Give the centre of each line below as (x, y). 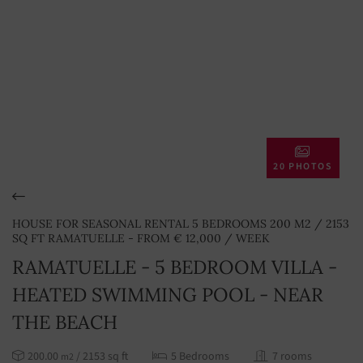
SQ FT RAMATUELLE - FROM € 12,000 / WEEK (141, 238)
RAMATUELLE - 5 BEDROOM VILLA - (175, 267)
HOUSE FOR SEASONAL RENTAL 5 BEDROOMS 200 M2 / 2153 (181, 224)
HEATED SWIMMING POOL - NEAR (168, 295)
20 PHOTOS (303, 167)
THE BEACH (65, 322)
